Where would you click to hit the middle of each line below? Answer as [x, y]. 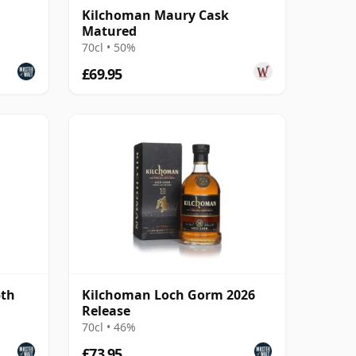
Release [106, 310]
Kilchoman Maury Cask [155, 15]
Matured [109, 31]
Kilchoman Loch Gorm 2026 [168, 294]
